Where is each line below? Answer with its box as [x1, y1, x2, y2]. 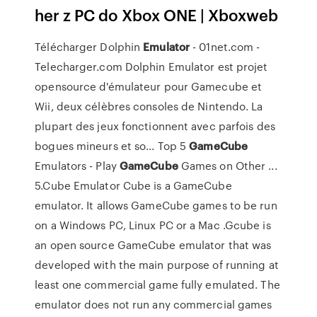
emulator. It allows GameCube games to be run [35, 197, 277, 213]
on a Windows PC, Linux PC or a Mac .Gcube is [35, 217, 271, 233]
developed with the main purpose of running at [35, 257, 279, 272]
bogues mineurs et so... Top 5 [35, 138, 190, 154]
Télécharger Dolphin [35, 39, 144, 54]
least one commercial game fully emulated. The [35, 277, 280, 292]
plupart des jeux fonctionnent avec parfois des [35, 118, 275, 134]
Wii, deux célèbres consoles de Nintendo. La [35, 98, 263, 114]
